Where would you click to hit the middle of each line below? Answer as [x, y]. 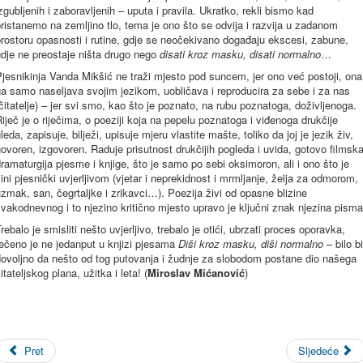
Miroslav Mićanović [196, 273]
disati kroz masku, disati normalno [240, 54]
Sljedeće [318, 350]
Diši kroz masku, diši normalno [251, 243]
